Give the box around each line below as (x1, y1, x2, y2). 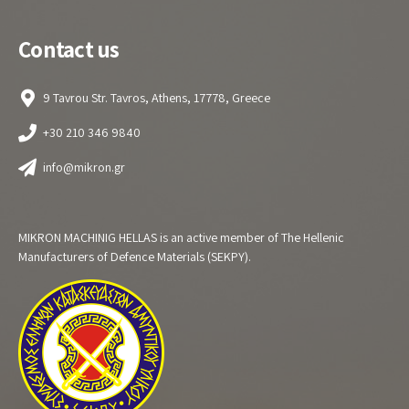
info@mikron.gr (43, 158, 125, 175)
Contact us (18, 33, 120, 64)
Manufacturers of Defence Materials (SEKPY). (18, 247, 251, 265)
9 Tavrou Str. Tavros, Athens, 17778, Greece (43, 89, 270, 106)
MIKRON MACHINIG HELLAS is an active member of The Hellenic (18, 228, 344, 246)
